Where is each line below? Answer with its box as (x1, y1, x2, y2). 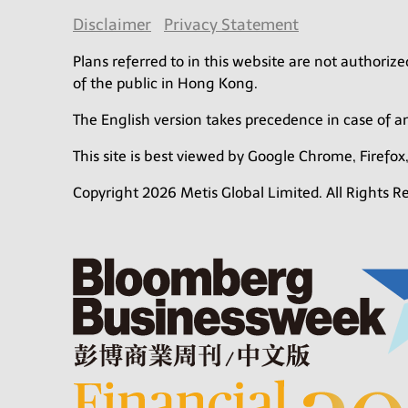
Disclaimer (73, 15, 151, 35)
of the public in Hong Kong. (73, 75, 258, 92)
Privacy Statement (164, 15, 299, 35)
